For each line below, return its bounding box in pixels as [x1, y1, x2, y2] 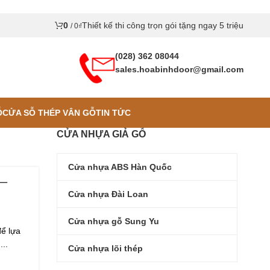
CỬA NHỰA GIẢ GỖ [57, 129, 146, 139]
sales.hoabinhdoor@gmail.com [115, 64, 243, 74]
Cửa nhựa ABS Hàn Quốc [68, 162, 172, 172]
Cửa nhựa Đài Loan [68, 189, 148, 199]
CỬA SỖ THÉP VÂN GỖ [2, 107, 96, 118]
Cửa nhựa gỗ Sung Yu [68, 216, 159, 226]
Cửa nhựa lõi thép [68, 243, 143, 253]
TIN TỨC [95, 107, 131, 118]
